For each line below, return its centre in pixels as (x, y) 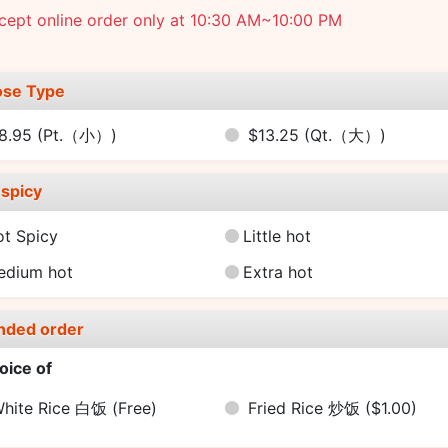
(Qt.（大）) (344, 134)
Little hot (276, 235)
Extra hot (277, 272)
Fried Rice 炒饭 (307, 407)
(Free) (135, 407)
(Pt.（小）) (77, 134)
